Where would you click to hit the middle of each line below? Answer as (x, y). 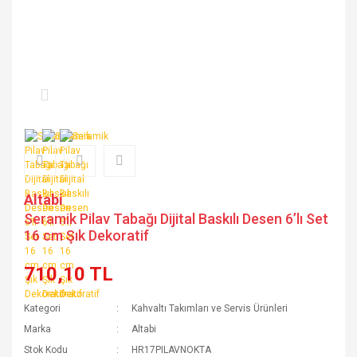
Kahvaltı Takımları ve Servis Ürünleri (210, 308)
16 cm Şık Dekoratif (86, 235)
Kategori (42, 308)
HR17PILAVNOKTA (172, 350)
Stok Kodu (46, 350)
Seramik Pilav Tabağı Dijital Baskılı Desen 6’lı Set (176, 219)
